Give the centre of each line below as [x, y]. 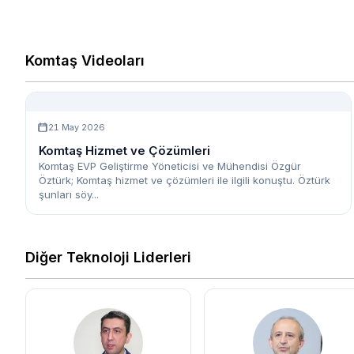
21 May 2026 [77, 128]
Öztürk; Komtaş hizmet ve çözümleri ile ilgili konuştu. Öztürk [185, 181]
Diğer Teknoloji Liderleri [108, 258]
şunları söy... [69, 195]
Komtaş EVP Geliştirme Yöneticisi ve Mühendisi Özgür [170, 166]
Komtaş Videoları [85, 61]
